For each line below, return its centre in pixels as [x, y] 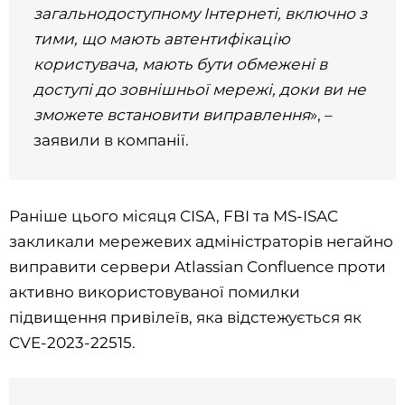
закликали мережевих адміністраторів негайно [201, 241]
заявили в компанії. [112, 141]
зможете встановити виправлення [172, 115]
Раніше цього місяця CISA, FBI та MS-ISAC [174, 216]
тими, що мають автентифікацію [162, 39]
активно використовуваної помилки [155, 292]
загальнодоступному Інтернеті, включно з [201, 14]
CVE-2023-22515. [72, 342]
